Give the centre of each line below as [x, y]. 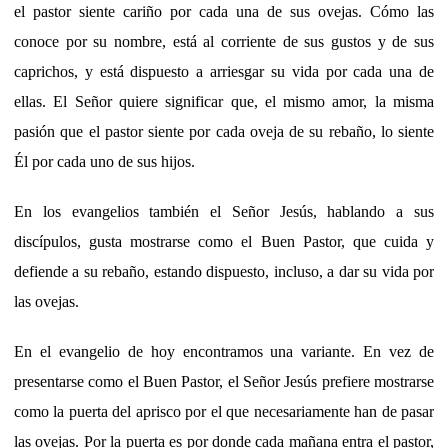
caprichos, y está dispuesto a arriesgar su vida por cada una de [224, 71]
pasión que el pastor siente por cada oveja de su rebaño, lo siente [224, 131]
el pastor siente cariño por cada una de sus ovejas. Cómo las [224, 11]
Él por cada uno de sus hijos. [104, 161]
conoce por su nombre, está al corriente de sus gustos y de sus [224, 41]
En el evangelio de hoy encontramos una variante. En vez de [224, 351]
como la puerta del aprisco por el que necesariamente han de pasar [224, 411]
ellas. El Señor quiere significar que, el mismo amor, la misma [224, 101]
